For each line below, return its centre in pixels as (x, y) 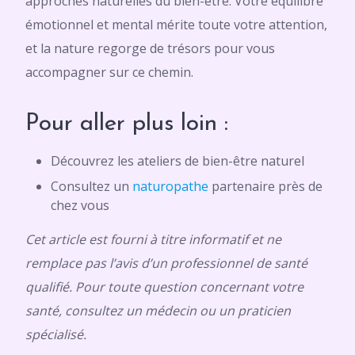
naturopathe (172, 186)
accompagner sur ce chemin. (109, 72)
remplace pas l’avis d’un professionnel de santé (166, 263)
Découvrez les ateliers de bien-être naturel (177, 161)
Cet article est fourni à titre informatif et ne (153, 239)
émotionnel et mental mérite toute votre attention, (176, 25)
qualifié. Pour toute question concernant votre (164, 287)
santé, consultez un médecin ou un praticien (158, 311)
